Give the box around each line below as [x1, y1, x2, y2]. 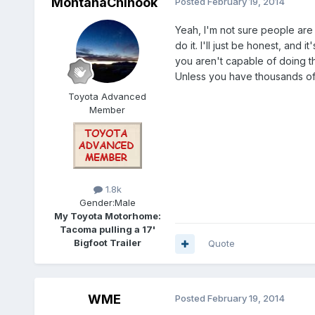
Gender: [79, 197, 115, 209]
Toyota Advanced [68, 91, 147, 103]
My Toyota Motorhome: [53, 210, 161, 222]
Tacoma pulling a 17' [59, 224, 155, 236]
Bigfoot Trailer [73, 237, 141, 249]
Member [89, 104, 126, 116]
